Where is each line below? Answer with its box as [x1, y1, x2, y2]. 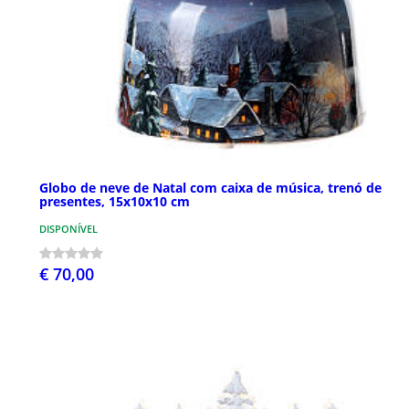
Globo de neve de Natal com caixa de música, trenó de [39, 179, 382, 197]
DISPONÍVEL [39, 222, 98, 236]
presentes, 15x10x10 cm [39, 193, 190, 211]
